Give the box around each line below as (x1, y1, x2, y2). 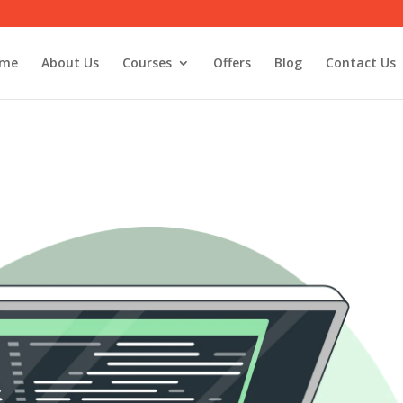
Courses (121, 54, 172, 71)
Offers (212, 54, 251, 71)
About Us (40, 54, 99, 71)
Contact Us (325, 54, 396, 71)
